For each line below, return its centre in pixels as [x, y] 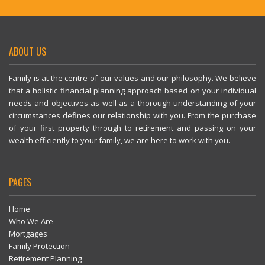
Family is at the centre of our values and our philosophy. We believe [132, 78]
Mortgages [28, 234]
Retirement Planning [45, 258]
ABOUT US [28, 51]
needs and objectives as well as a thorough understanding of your [132, 103]
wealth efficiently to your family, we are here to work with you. [119, 140]
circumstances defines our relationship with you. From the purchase [132, 115]
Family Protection [39, 246]
